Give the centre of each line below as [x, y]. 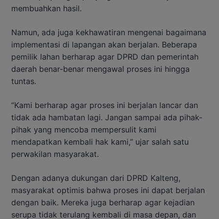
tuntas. [24, 81]
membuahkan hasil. [46, 8]
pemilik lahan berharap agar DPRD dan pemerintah [105, 56]
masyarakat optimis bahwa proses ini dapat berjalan [108, 190]
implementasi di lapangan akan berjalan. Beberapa [104, 44]
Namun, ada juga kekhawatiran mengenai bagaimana [109, 32]
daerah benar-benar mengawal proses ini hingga [100, 69]
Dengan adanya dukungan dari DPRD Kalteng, [96, 178]
